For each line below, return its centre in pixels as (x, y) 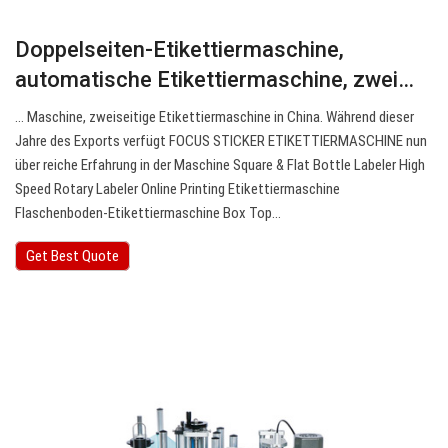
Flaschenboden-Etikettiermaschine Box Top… (148, 213)
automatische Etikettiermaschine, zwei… (214, 80)
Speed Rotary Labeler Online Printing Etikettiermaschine (177, 189)
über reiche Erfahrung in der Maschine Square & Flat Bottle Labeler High (220, 165)
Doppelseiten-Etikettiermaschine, (179, 50)
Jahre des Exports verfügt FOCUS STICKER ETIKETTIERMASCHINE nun (221, 141)
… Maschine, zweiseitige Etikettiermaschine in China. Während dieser (214, 117)
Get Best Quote (72, 256)
